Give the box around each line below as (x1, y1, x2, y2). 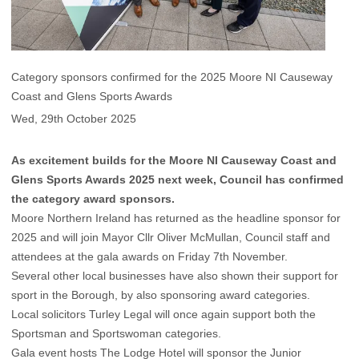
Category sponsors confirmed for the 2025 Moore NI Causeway (11, 71, 333, 84)
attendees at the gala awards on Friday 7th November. (11, 249, 288, 263)
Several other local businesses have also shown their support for (11, 268, 338, 282)
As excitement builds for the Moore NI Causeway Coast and (11, 153, 337, 167)
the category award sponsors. (11, 192, 175, 205)
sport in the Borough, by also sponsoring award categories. (11, 288, 310, 301)
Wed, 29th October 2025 (11, 111, 136, 125)
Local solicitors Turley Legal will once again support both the (11, 307, 316, 321)
